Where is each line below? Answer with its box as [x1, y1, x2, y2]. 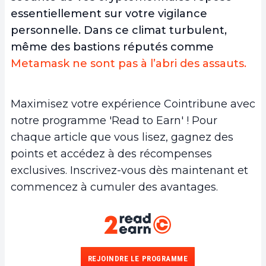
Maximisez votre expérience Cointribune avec [11, 97, 255, 111]
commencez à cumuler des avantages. [11, 180, 218, 194]
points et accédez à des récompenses [11, 147, 212, 161]
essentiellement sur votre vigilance [11, 7, 207, 21]
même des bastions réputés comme [11, 40, 214, 54]
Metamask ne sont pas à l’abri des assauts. [11, 57, 246, 71]
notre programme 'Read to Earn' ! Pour [11, 114, 217, 128]
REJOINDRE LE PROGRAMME [87, 254, 188, 263]
